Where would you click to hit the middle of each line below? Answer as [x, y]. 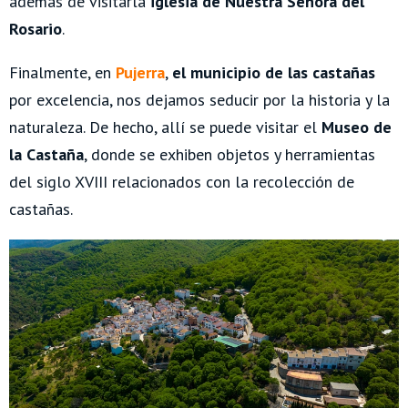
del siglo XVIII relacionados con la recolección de [182, 182]
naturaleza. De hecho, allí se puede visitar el [165, 127]
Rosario [36, 29]
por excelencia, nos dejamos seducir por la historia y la [199, 100]
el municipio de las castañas [274, 73]
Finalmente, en [62, 73]
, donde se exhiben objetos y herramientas [229, 155]
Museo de [357, 127]
